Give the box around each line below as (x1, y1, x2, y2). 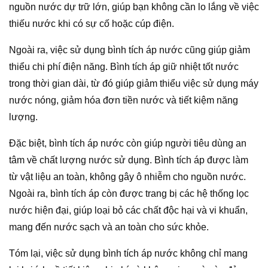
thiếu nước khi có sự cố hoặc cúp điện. (9, 18, 174, 29)
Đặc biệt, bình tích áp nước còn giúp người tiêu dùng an (9, 138, 246, 148)
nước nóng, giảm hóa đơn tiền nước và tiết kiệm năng (9, 95, 238, 105)
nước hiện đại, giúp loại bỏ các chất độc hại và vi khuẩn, (9, 205, 248, 215)
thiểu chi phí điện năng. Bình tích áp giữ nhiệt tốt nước (9, 61, 239, 72)
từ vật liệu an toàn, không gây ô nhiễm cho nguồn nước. (9, 171, 246, 182)
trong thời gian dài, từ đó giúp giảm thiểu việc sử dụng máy (9, 78, 258, 89)
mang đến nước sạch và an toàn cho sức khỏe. (9, 221, 209, 232)
